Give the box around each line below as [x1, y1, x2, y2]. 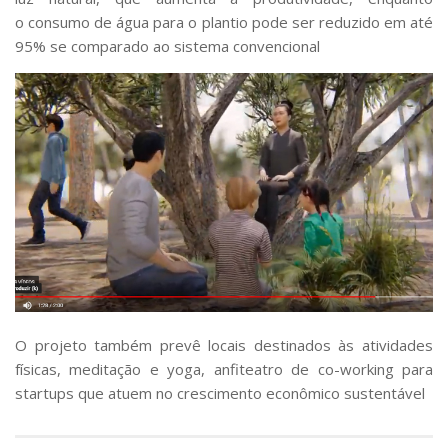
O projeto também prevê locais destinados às [15, 334, 362, 355]
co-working [317, 358, 394, 379]
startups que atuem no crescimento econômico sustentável [15, 382, 425, 403]
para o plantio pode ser [149, 12, 319, 33]
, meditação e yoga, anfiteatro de [57, 358, 318, 379]
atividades [362, 334, 433, 355]
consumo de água [28, 12, 150, 33]
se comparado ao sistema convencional [46, 36, 320, 57]
